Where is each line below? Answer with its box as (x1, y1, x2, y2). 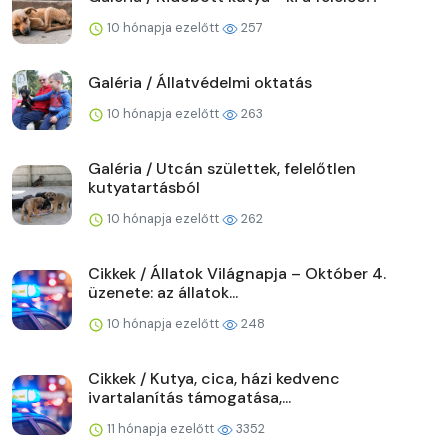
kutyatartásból (88, 176, 200, 198)
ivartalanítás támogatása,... (88, 386, 291, 408)
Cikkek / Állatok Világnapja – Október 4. (88, 262, 386, 284)
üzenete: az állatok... (88, 281, 238, 303)
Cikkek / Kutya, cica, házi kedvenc (88, 367, 340, 389)
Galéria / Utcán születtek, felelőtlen (88, 157, 356, 179)
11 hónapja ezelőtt (104, 419, 217, 437)
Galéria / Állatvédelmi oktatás (88, 71, 312, 93)
